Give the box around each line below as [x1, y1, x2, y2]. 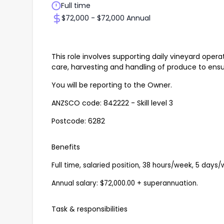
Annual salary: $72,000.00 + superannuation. [51, 178, 198, 188]
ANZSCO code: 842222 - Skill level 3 [51, 98, 173, 108]
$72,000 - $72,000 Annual [61, 13, 150, 23]
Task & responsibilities [51, 204, 127, 214]
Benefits [51, 142, 80, 152]
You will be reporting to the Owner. [51, 80, 172, 90]
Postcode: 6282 [51, 116, 105, 126]
